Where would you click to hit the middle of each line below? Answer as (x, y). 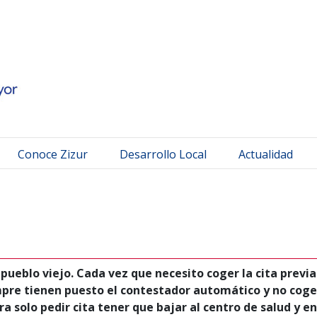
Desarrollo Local (163, 154)
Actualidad (266, 154)
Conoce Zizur (53, 154)
